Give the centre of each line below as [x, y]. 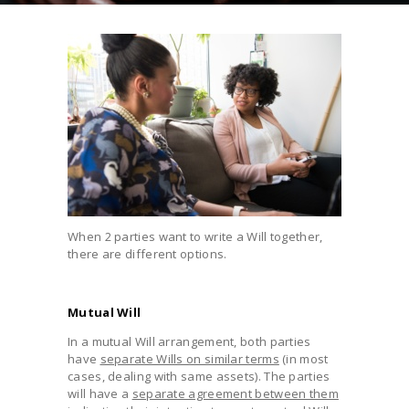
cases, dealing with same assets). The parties [199, 376]
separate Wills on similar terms [189, 358]
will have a [100, 393]
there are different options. [147, 253]
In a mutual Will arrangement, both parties [189, 341]
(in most [304, 358]
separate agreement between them [235, 393]
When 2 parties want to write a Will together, [195, 236]
